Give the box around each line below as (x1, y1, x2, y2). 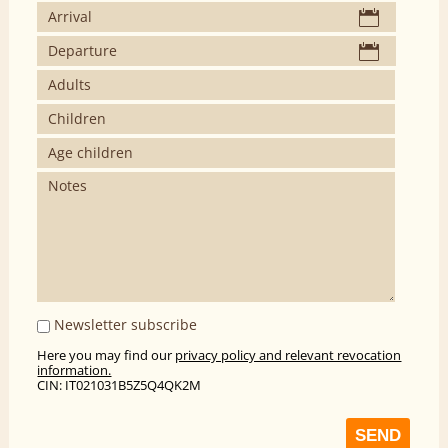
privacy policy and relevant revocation (175, 346, 402, 365)
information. (37, 361, 112, 380)
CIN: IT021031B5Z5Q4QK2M (37, 376, 202, 395)
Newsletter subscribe (50, 315, 198, 335)
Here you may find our (37, 346, 176, 365)
